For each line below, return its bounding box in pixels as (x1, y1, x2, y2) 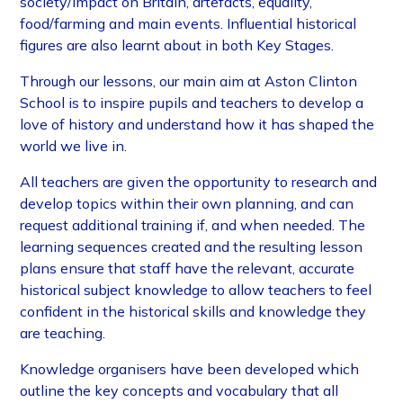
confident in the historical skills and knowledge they (20, 302, 367, 321)
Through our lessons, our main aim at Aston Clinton (20, 72, 358, 91)
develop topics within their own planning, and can (20, 194, 354, 213)
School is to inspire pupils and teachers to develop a (20, 94, 364, 112)
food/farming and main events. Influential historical (20, 14, 357, 33)
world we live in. (20, 137, 131, 156)
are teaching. (20, 324, 110, 343)
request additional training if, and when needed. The (20, 216, 366, 235)
